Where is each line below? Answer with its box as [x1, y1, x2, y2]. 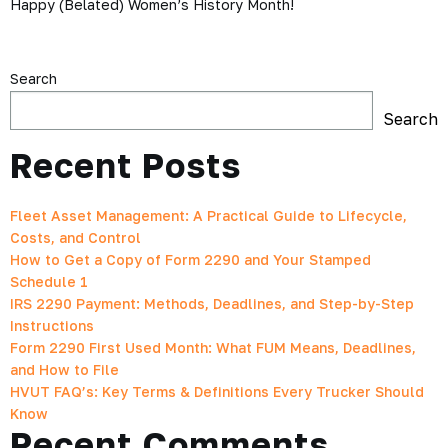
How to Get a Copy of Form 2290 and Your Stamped [10, 251, 371, 269]
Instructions [10, 317, 94, 335]
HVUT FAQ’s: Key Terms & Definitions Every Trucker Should [10, 383, 424, 401]
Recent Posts [10, 145, 241, 186]
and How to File [10, 361, 119, 379]
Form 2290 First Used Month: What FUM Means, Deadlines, [10, 339, 416, 357]
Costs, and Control [10, 229, 141, 247]
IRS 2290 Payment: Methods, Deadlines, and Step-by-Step [10, 295, 414, 313]
